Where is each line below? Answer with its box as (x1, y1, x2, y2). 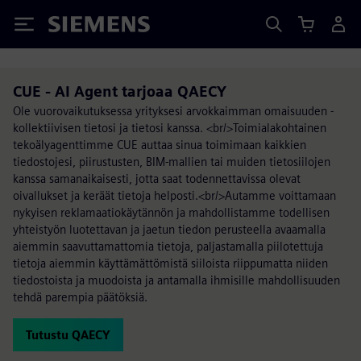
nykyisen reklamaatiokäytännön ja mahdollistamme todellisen (13, 205, 330, 219)
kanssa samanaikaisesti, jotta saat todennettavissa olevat (13, 172, 301, 185)
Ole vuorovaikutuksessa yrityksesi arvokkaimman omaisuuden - (13, 104, 334, 118)
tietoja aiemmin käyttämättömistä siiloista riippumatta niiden (13, 256, 328, 270)
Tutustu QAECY (26, 328, 110, 342)
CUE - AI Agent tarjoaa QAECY (13, 83, 226, 100)
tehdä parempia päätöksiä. (13, 290, 147, 304)
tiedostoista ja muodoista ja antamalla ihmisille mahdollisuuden (13, 273, 340, 287)
